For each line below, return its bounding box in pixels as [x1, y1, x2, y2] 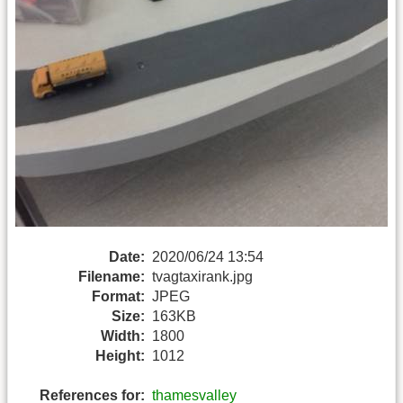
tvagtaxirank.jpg [152, 268, 253, 284]
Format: [92, 288, 145, 304]
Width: [101, 327, 145, 344]
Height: [95, 347, 145, 363]
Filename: [78, 268, 145, 284]
